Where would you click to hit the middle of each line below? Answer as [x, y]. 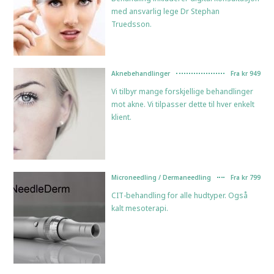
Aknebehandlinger [141, 73]
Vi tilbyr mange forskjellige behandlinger [183, 91]
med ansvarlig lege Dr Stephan [166, 11]
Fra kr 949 [245, 73]
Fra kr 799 [245, 177]
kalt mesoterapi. [140, 208]
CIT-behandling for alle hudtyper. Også [180, 195]
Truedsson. [132, 24]
